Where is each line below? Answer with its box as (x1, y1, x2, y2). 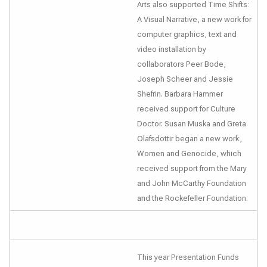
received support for (137, 104, 210, 113)
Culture (210, 104, 235, 113)
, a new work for (197, 15, 252, 24)
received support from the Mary (137, 164, 247, 173)
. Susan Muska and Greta (161, 119, 246, 128)
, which (216, 149, 241, 158)
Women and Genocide (137, 149, 216, 158)
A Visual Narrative (137, 15, 197, 24)
